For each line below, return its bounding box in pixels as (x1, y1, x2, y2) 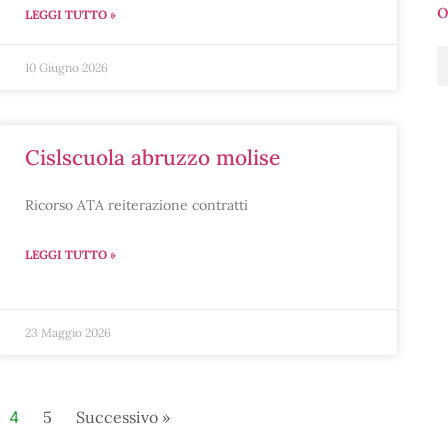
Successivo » (76, 407, 170, 427)
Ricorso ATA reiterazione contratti (24, 196, 248, 214)
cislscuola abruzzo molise (39, 144, 280, 171)
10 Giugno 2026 (24, 60, 108, 75)
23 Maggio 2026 (24, 325, 111, 340)
